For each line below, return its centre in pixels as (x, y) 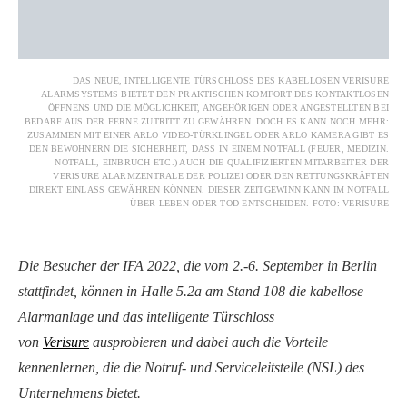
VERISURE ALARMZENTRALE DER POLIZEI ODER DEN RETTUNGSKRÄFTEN (221, 176)
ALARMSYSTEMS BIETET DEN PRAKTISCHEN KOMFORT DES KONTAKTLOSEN (215, 94)
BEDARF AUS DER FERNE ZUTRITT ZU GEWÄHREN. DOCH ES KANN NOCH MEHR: (206, 122)
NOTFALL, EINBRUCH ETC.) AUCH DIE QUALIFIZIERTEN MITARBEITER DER (222, 163)
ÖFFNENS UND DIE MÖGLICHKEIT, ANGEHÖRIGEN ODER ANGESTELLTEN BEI (218, 108)
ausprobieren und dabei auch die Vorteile (208, 342)
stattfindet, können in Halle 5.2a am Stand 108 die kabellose (191, 292)
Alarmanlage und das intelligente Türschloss (146, 317)
